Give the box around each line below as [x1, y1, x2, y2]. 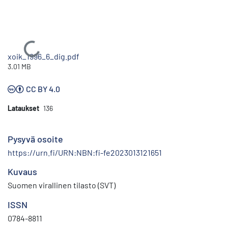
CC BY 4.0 [26, 83, 60, 94]
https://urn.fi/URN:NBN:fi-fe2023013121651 [8, 147, 162, 157]
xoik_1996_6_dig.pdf [8, 51, 79, 61]
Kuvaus [8, 165, 37, 177]
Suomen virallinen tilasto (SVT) [8, 180, 116, 190]
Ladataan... [24, 41, 65, 67]
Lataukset [8, 103, 39, 112]
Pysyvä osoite [8, 133, 63, 145]
